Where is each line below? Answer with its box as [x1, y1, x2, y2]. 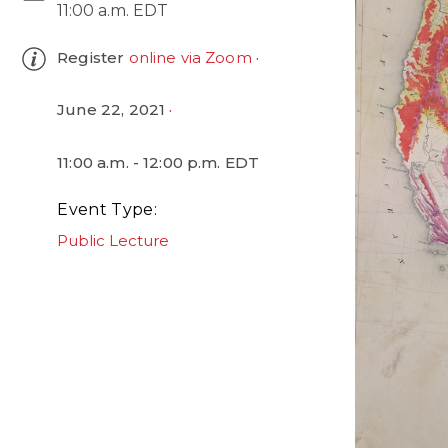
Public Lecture [57, 230, 170, 250]
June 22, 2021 [57, 100, 166, 120]
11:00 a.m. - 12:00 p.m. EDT [57, 152, 260, 172]
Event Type [57, 199, 154, 219]
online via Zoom [128, 47, 252, 67]
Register [57, 47, 129, 67]
